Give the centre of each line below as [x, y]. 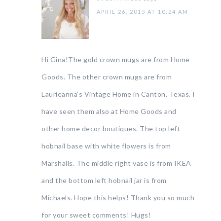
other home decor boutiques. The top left [111, 129]
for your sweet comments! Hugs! [96, 215]
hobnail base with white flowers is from [106, 146]
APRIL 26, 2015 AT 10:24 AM [143, 12]
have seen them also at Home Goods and [109, 111]
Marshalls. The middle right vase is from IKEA [116, 163]
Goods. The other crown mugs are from [107, 77]
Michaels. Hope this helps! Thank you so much [118, 198]
